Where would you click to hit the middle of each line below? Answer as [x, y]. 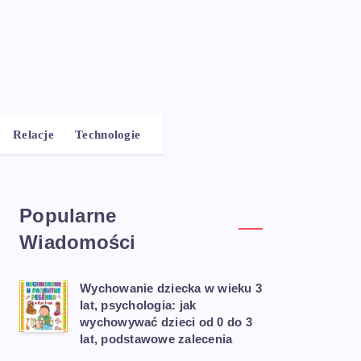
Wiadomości [78, 242]
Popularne [68, 216]
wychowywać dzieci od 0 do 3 [166, 322]
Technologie [108, 135]
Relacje [33, 135]
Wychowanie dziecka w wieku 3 [171, 288]
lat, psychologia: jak [138, 305]
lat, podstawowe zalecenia [156, 339]
